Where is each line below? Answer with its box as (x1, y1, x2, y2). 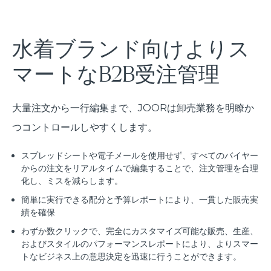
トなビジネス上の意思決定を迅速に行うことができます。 (21, 251, 241, 263)
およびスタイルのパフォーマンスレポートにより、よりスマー (21, 238, 258, 250)
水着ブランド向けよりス (12, 36, 250, 62)
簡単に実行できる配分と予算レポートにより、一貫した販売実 (21, 194, 258, 206)
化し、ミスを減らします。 (21, 175, 123, 187)
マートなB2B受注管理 (12, 61, 220, 87)
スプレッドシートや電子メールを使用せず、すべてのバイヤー (21, 150, 258, 162)
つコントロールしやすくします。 (12, 122, 157, 134)
